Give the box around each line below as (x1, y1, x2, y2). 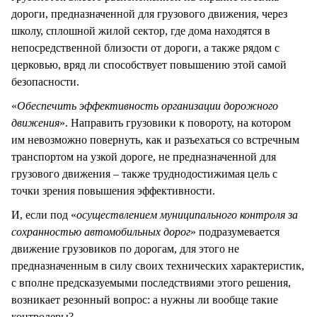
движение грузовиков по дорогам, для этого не (11, 243, 239, 255)
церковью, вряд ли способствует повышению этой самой (11, 59, 287, 71)
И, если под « (11, 209, 76, 221)
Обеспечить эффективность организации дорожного (17, 100, 278, 113)
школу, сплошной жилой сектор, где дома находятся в (11, 25, 270, 38)
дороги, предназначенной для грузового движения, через (11, 8, 287, 21)
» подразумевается (190, 226, 279, 238)
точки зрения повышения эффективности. (11, 185, 215, 197)
